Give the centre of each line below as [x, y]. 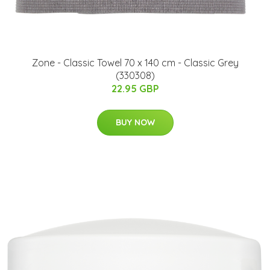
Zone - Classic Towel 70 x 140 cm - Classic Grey [135, 63]
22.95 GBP [135, 89]
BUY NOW [135, 123]
